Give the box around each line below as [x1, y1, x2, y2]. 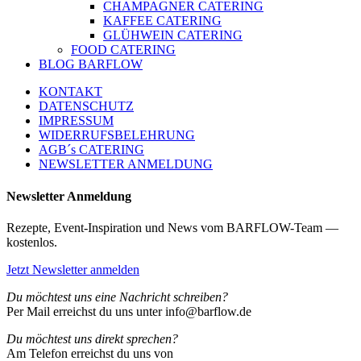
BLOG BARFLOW [39, 57, 143, 72]
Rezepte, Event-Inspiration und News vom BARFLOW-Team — [6, 220, 338, 234]
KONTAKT [39, 85, 102, 99]
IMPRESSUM [39, 114, 114, 128]
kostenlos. [6, 234, 57, 249]
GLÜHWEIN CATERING [103, 28, 243, 43]
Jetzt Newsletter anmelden [6, 262, 139, 276]
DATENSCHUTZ [39, 99, 134, 114]
